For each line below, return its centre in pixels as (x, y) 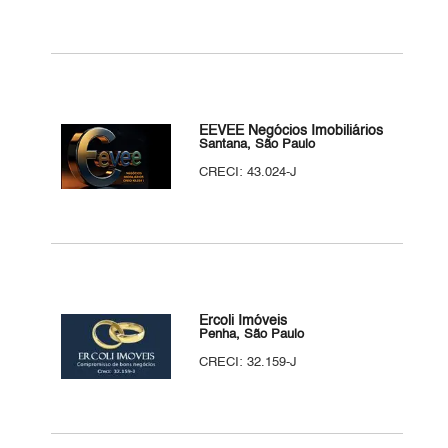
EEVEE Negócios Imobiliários (291, 131)
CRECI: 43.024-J (248, 172)
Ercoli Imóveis (243, 321)
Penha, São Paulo (252, 334)
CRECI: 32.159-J (248, 362)
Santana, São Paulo (257, 144)
